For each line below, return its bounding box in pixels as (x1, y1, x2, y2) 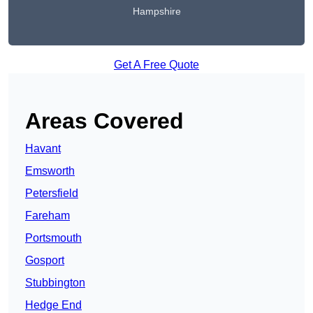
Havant (25, 143, 61, 155)
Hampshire (132, 6, 181, 17)
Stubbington (25, 277, 85, 289)
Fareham (25, 210, 70, 222)
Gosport (25, 254, 64, 267)
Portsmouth (25, 232, 82, 245)
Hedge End (25, 299, 82, 312)
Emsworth (25, 165, 75, 177)
